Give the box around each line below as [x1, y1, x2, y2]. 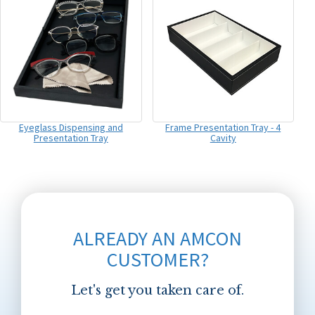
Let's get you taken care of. [71, 282, 244, 298]
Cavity [210, 131, 236, 144]
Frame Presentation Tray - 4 [165, 120, 281, 134]
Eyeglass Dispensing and [18, 120, 123, 134]
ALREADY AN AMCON [73, 225, 242, 251]
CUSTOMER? [106, 246, 209, 272]
